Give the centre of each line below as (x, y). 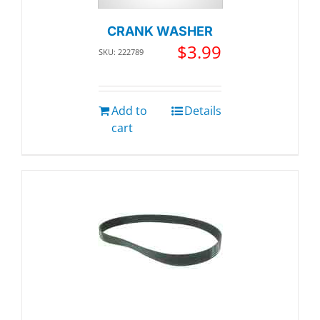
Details (203, 111)
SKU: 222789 (121, 52)
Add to (129, 111)
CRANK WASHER (160, 31)
